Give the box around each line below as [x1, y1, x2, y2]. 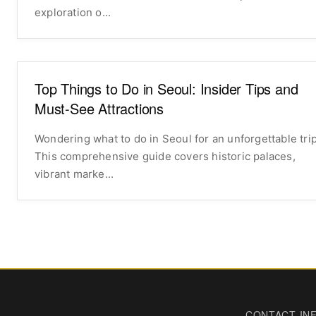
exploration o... [35, 5, 111, 19]
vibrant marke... [35, 166, 114, 181]
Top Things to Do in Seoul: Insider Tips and [35, 78, 298, 99]
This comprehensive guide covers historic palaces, [35, 149, 296, 163]
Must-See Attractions [35, 97, 164, 119]
